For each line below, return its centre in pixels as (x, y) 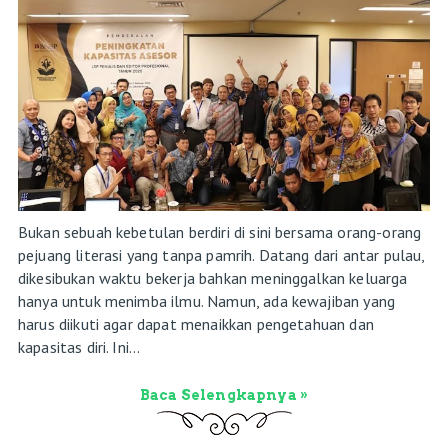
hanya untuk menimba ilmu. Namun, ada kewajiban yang (206, 300)
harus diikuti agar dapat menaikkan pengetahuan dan (195, 323)
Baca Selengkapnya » (224, 394)
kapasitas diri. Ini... (79, 346)
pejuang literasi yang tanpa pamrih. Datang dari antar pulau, (221, 254)
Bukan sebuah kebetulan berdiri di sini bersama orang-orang (219, 231)
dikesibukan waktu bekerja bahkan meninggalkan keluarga (212, 277)
